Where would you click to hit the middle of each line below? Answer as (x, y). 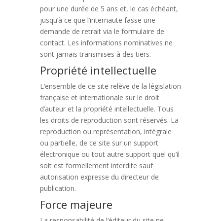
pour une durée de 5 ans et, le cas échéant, (109, 9)
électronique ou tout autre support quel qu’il (110, 154)
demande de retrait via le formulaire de (102, 31)
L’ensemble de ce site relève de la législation (110, 86)
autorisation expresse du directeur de (99, 177)
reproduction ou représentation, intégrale (106, 131)
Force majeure (76, 204)
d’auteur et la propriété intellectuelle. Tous (107, 109)
